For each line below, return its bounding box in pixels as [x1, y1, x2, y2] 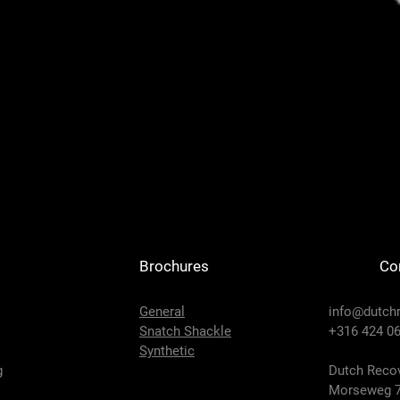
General [138, 304, 185, 320]
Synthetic [138, 343, 195, 359]
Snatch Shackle [138, 323, 231, 339]
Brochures [138, 257, 209, 275]
